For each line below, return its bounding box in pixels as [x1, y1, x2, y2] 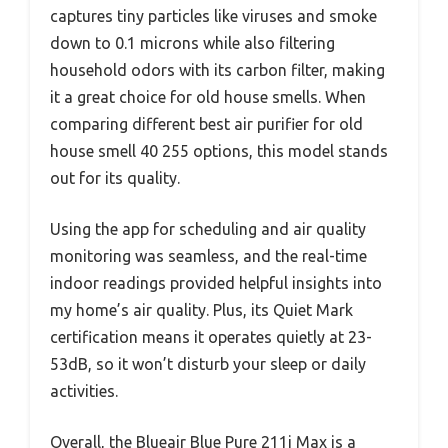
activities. [50, 381, 118, 400]
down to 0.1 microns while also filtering [50, 33, 335, 52]
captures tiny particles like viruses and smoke [50, 6, 377, 25]
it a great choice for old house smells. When [50, 87, 366, 106]
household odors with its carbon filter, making [50, 60, 385, 79]
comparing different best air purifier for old [50, 114, 363, 133]
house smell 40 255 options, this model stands [50, 141, 388, 160]
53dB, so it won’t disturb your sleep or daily [50, 354, 366, 373]
